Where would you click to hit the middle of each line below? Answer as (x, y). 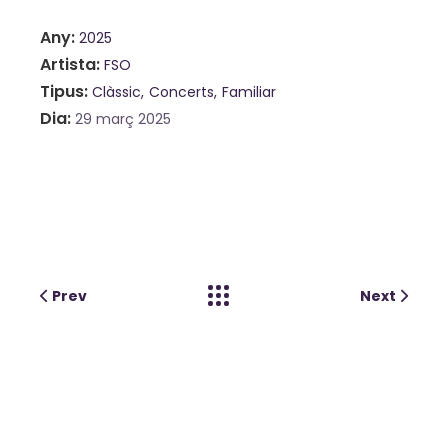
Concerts (181, 91)
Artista (68, 64)
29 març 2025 (123, 118)
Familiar (248, 91)
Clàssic (116, 91)
